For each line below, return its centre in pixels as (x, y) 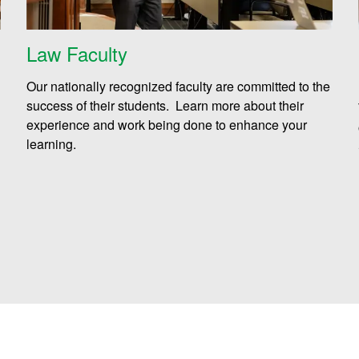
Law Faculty (77, 53)
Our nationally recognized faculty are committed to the (179, 86)
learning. (53, 143)
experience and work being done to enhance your (167, 124)
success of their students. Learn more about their (165, 105)
